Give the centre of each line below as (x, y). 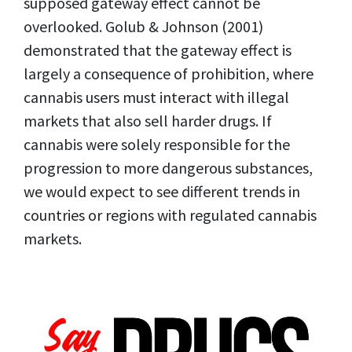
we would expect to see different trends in (162, 191)
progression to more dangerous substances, (168, 167)
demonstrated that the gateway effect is (158, 49)
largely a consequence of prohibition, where (169, 73)
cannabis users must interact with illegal (156, 97)
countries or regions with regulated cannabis (170, 214)
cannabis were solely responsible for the (157, 144)
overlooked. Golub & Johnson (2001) (143, 26)
